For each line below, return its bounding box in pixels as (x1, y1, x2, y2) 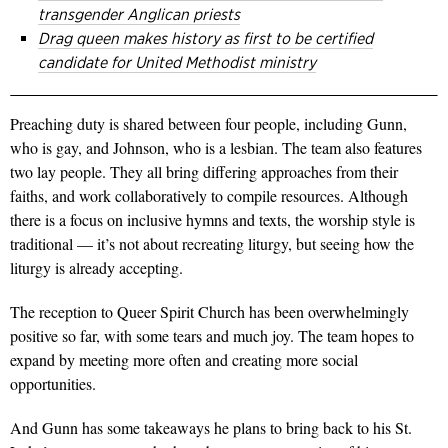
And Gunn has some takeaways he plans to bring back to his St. (10, 417, 412, 439)
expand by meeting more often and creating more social (10, 349, 358, 371)
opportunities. (10, 373, 96, 395)
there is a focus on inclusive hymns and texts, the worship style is (10, 209, 415, 231)
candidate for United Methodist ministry (38, 53, 316, 73)
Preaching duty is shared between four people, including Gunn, (10, 113, 407, 135)
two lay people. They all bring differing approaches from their (10, 161, 398, 183)
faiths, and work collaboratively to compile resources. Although (10, 185, 408, 207)
